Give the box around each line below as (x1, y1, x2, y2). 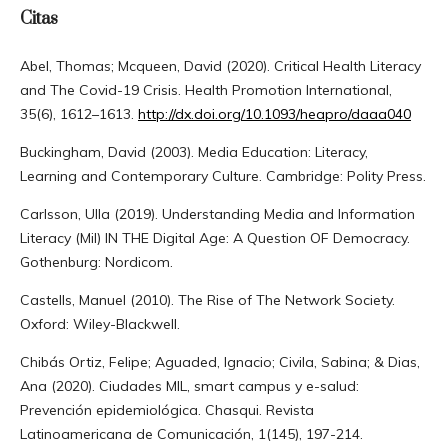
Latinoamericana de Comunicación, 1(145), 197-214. (19, 424, 363, 443)
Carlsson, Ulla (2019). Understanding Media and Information (19, 204, 415, 223)
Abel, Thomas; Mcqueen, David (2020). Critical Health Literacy (19, 56, 421, 75)
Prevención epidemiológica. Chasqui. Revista (19, 400, 314, 419)
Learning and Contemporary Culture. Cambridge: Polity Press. (19, 166, 426, 185)
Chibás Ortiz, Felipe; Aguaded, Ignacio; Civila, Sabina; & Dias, (19, 352, 420, 371)
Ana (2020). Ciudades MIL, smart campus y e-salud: (19, 376, 359, 395)
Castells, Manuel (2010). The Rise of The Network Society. (19, 290, 395, 309)
